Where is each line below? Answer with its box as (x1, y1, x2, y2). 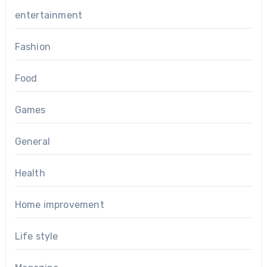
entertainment (14, 10, 83, 21)
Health (14, 167, 45, 179)
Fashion (14, 41, 51, 53)
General (14, 136, 50, 148)
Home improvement (14, 199, 104, 211)
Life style (14, 231, 58, 243)
